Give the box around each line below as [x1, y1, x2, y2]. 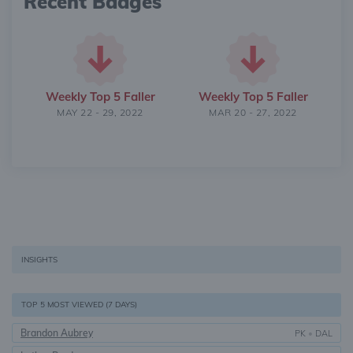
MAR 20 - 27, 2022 [209, 106, 297, 118]
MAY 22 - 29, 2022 [57, 106, 143, 118]
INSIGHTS [21, 255, 58, 265]
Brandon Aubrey [20, 327, 93, 339]
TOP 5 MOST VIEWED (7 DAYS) [21, 299, 137, 310]
